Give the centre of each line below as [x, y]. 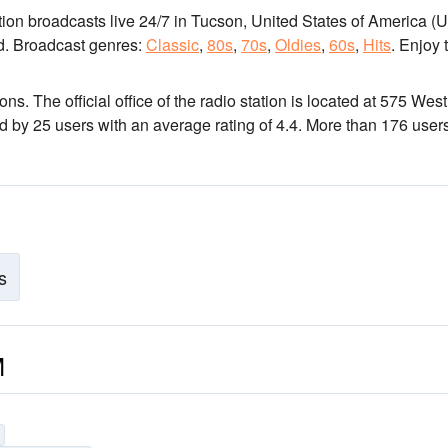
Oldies [298, 44]
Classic [172, 44]
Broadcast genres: [77, 44]
